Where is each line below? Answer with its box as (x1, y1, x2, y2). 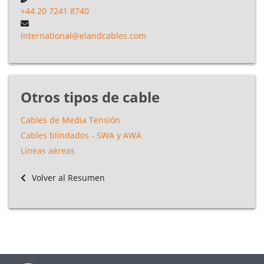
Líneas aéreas (21, 144, 75, 156)
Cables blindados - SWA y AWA (21, 129, 141, 141)
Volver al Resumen (29, 171, 105, 183)
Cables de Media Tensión (21, 114, 120, 126)
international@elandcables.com (21, 29, 146, 41)
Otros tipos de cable (21, 87, 160, 107)
